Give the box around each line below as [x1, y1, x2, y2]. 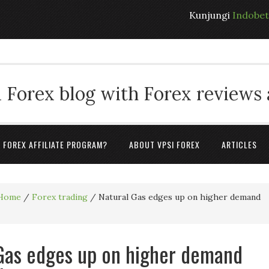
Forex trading [32, 192, 88, 202]
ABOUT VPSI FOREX [129, 138, 200, 151]
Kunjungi [189, 9, 232, 21]
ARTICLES [222, 138, 257, 151]
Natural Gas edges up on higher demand [96, 192, 261, 202]
